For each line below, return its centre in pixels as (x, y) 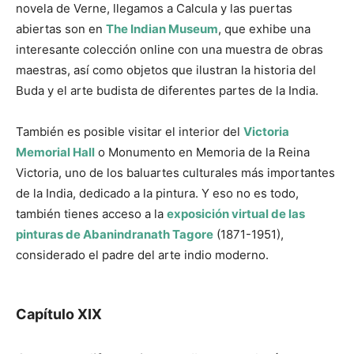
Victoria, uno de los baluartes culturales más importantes (175, 173)
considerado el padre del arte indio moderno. (142, 255)
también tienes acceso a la (90, 214)
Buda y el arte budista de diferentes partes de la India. (167, 91)
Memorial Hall (55, 153)
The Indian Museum (162, 29)
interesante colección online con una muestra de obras (169, 50)
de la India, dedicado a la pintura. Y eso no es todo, (157, 194)
